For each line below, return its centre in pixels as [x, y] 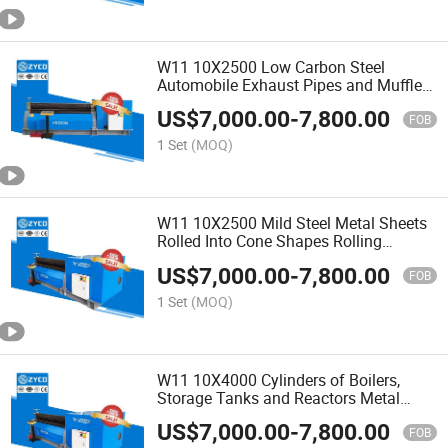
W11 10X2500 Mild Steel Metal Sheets [292, 223]
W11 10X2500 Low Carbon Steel [271, 67]
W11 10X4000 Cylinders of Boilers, [279, 379]
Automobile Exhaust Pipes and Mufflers [296, 85]
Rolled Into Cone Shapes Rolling [270, 241]
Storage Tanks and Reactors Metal [279, 397]
